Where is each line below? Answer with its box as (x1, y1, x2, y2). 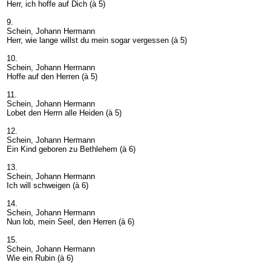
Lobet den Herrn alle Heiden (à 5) (7, 108, 122, 117)
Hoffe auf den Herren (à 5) (7, 71, 97, 81)
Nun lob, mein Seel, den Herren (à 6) (7, 217, 134, 226)
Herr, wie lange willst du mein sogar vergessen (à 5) (7, 35, 187, 45)
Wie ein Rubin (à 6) (7, 253, 73, 263)
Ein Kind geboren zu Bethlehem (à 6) (7, 144, 135, 154)
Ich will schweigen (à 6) (7, 180, 88, 190)
